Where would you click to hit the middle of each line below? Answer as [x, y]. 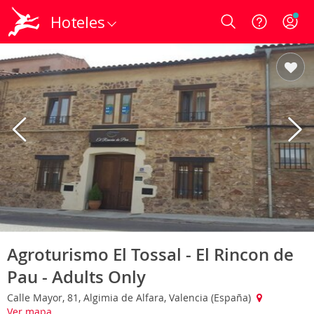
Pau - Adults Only [76, 277]
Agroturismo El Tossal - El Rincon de [150, 254]
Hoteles [78, 22]
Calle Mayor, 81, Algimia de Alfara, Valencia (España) [130, 297]
